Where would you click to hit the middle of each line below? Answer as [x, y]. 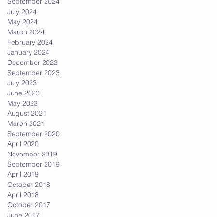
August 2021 [27, 113]
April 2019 [23, 174]
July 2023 [22, 83]
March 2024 [26, 32]
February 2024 [30, 42]
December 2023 [32, 62]
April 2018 [23, 194]
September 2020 [33, 133]
